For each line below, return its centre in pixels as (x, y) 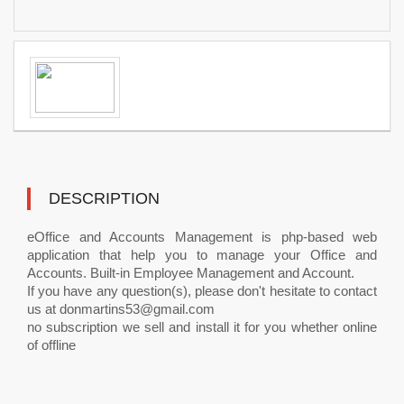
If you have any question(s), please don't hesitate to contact (202, 291)
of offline (51, 345)
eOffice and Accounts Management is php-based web (202, 237)
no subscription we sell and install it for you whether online (202, 327)
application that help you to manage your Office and (202, 255)
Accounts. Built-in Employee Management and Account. (191, 273)
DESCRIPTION (104, 198)
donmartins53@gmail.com (137, 309)
